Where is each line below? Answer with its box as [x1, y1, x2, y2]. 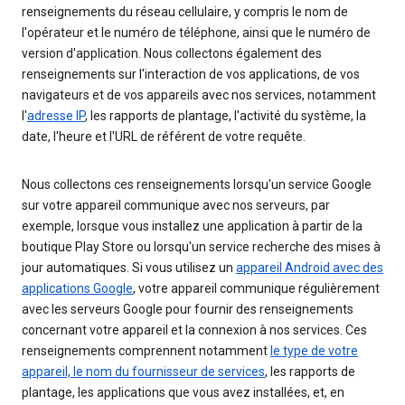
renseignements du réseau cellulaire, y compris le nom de [22, 5, 348, 20]
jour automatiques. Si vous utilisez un [22, 260, 236, 276]
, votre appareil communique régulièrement [133, 281, 380, 297]
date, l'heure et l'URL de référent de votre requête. [22, 129, 306, 145]
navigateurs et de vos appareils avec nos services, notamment [22, 88, 376, 103]
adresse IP [27, 108, 85, 124]
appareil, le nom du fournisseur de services [22, 364, 265, 380]
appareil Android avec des [236, 260, 383, 276]
